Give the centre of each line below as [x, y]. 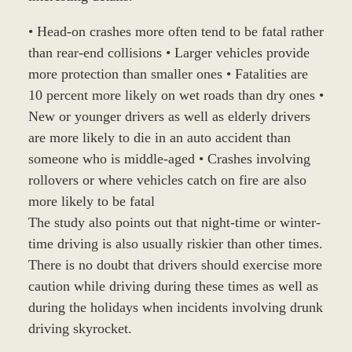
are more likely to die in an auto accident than [159, 137]
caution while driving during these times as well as [173, 286]
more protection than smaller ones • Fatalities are [168, 73]
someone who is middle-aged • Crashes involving [169, 158]
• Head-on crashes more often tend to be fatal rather [176, 31]
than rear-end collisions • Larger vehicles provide [169, 52]
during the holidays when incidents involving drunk [175, 307]
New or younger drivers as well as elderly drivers [169, 116]
